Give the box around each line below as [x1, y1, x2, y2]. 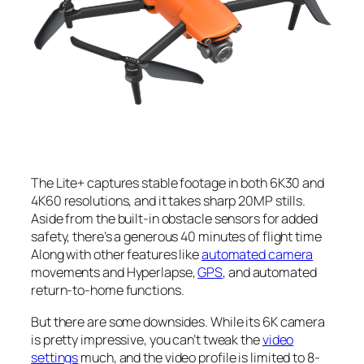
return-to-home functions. [31, 281, 184, 300]
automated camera [201, 245, 314, 264]
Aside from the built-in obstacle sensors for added [31, 210, 318, 228]
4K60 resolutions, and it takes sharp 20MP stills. [31, 192, 306, 210]
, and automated [223, 263, 317, 282]
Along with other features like [31, 245, 201, 264]
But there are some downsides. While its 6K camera [31, 312, 326, 331]
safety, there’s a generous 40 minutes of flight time [31, 227, 322, 246]
